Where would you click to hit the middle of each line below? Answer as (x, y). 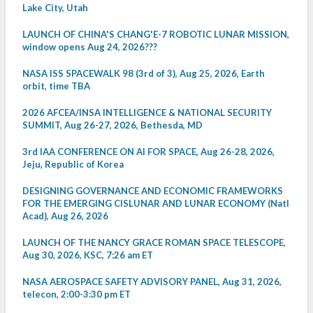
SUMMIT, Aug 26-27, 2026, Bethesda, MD (112, 125)
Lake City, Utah (55, 8)
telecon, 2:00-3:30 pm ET (77, 294)
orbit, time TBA (56, 86)
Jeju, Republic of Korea (73, 165)
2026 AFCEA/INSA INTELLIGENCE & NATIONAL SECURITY (147, 113)
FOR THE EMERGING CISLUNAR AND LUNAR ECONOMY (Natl (156, 204)
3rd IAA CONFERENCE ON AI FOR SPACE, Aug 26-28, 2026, (148, 152)
